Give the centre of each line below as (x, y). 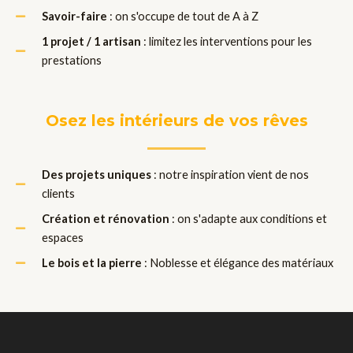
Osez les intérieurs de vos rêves (176, 120)
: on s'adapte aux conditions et (248, 218)
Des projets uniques (96, 174)
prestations (71, 60)
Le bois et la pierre (91, 262)
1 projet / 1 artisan (91, 41)
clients (58, 193)
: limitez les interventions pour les (226, 41)
